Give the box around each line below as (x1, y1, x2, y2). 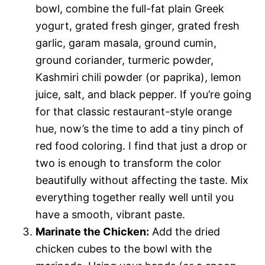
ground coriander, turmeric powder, (35, 53, 214, 66)
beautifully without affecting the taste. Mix (35, 173, 248, 186)
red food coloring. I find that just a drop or (35, 139, 247, 152)
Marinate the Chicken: (35, 225, 149, 238)
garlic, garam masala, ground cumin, (35, 36, 216, 49)
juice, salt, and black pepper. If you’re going (35, 88, 251, 101)
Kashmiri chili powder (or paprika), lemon (35, 70, 241, 83)
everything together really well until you (35, 190, 234, 203)
